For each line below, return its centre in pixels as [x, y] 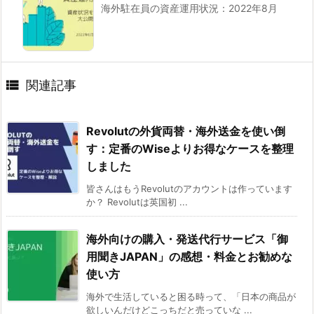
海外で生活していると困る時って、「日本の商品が [191, 297]
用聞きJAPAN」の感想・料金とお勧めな [189, 257]
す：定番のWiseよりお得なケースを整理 [190, 149]
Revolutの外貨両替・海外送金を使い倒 [186, 131]
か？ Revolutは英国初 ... [137, 202]
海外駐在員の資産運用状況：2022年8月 [189, 8]
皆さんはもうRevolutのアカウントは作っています [189, 189]
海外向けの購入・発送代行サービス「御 [187, 239]
